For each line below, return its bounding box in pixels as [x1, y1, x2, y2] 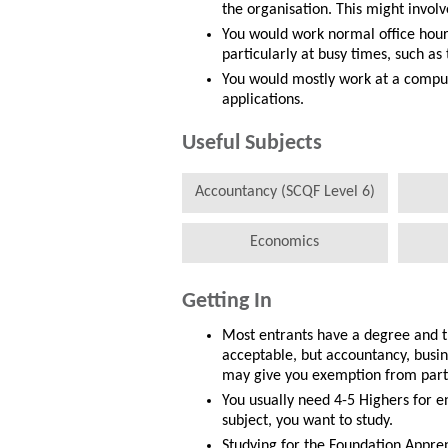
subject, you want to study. [222, 413, 393, 429]
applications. [222, 92, 304, 108]
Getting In [182, 290, 272, 313]
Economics [250, 234, 320, 251]
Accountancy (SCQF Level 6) [194, 184, 375, 201]
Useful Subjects [182, 132, 322, 155]
